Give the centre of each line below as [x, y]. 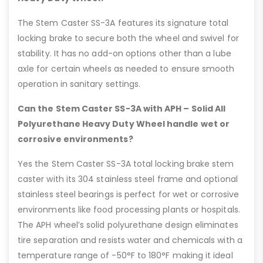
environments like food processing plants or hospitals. [129, 210]
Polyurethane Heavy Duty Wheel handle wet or [124, 124]
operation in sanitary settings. [79, 84]
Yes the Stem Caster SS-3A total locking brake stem [126, 164]
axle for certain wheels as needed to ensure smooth [126, 69]
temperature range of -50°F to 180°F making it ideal [125, 256]
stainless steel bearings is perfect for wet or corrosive [128, 195]
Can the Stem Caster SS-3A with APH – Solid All [122, 109]
